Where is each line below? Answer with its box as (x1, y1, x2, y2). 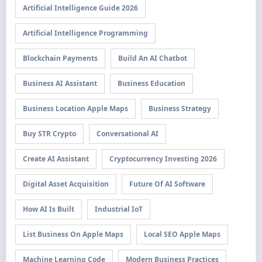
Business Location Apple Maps (22, 104, 128, 113)
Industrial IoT (94, 204, 143, 214)
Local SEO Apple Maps (143, 229, 220, 239)
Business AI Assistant (22, 78, 97, 88)
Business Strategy (148, 104, 211, 113)
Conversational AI (96, 129, 158, 139)
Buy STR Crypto (22, 129, 76, 139)
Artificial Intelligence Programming (22, 28, 148, 38)
